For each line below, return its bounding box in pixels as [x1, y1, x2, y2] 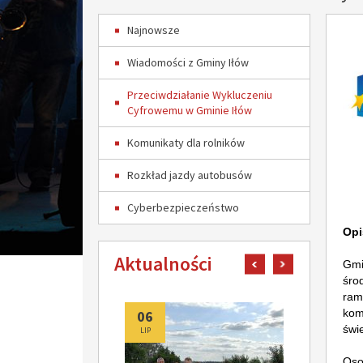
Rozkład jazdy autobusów [127, 168, 252, 182]
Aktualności [114, 251, 211, 276]
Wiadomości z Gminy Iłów [127, 55, 249, 70]
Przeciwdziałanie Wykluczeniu [127, 88, 272, 102]
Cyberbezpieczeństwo [127, 200, 239, 215]
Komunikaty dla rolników [127, 135, 245, 150]
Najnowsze [127, 23, 180, 37]
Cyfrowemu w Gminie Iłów [127, 103, 252, 117]
